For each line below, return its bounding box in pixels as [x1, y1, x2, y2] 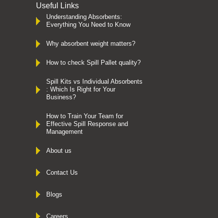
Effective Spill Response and [46, 120, 128, 127]
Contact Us [46, 168, 78, 176]
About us [46, 146, 72, 154]
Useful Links [36, 1, 79, 10]
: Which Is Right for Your [46, 85, 115, 93]
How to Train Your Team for [46, 112, 123, 120]
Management [46, 127, 83, 135]
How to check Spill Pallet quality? [46, 58, 141, 66]
